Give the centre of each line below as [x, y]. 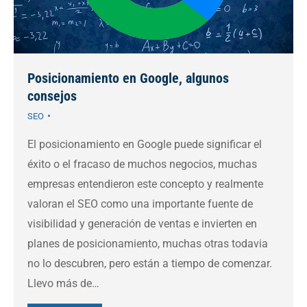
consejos [52, 96]
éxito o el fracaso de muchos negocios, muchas [142, 164]
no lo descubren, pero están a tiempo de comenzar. [150, 263]
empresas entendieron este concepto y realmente [145, 184]
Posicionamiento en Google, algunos [128, 78]
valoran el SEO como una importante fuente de [140, 204]
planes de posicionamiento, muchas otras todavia [148, 243]
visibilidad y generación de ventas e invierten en [142, 223]
